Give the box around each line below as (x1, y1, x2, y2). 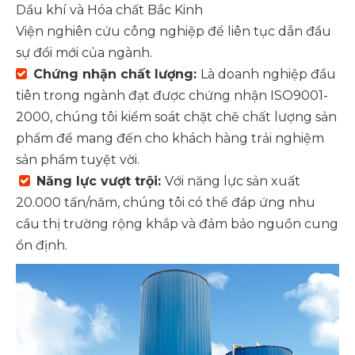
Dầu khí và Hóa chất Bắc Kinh (16, 2, 206, 17)
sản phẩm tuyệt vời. (16, 151, 139, 167)
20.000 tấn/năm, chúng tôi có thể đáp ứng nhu (16, 194, 315, 210)
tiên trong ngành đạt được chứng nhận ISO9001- (16, 87, 328, 103)
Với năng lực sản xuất (165, 173, 300, 189)
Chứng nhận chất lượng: (33, 66, 200, 82)
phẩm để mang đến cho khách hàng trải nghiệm (16, 130, 324, 146)
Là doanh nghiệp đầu (200, 66, 336, 82)
